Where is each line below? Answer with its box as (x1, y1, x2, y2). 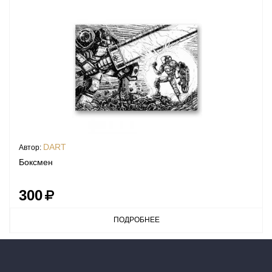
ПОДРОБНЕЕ (113, 215, 160, 224)
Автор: (19, 143, 43, 152)
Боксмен (19, 157, 53, 167)
